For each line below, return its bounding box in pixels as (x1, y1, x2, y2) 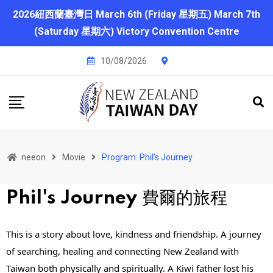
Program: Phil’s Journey (102, 152, 193, 163)
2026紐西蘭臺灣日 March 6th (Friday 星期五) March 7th (13, 9, 260, 20)
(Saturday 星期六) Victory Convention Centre (34, 26, 239, 37)
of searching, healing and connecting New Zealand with (6, 245, 239, 258)
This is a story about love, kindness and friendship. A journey (6, 228, 261, 241)
